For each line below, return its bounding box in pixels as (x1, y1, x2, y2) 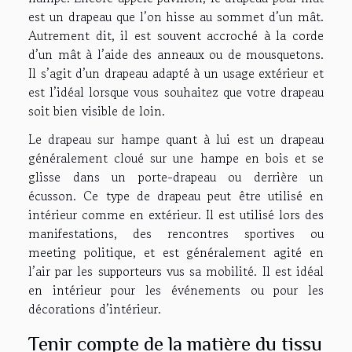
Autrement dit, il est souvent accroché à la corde (28, 25, 324, 45)
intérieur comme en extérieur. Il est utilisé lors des (28, 204, 324, 224)
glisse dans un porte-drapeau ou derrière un (28, 167, 324, 186)
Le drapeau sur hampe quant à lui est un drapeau (28, 129, 324, 148)
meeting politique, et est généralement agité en (28, 242, 324, 262)
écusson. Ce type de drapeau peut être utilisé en (28, 185, 324, 205)
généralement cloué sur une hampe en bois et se (28, 148, 324, 167)
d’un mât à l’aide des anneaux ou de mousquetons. (28, 44, 324, 64)
